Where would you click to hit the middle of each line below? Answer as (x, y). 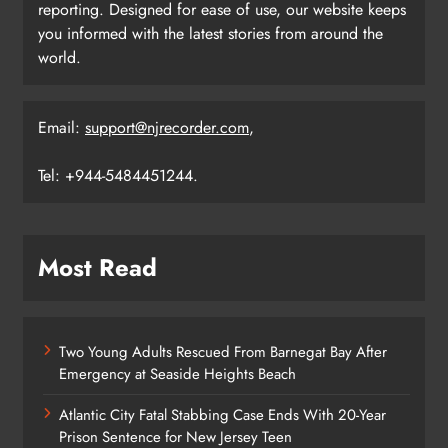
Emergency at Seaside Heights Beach (177, 373)
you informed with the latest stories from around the (210, 33)
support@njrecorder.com (167, 127)
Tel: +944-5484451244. (118, 175)
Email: (61, 127)
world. (59, 57)
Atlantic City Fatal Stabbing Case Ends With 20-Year (222, 414)
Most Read (97, 267)
